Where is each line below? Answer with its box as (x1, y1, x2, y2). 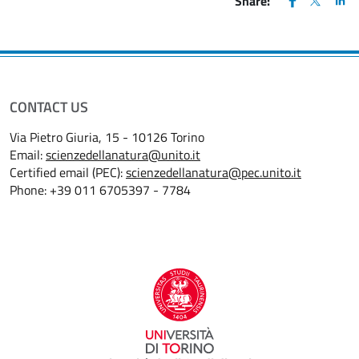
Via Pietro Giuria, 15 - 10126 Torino (10, 127, 204, 147)
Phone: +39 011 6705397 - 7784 (10, 179, 194, 200)
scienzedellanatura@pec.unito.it (126, 162, 301, 182)
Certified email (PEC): (10, 162, 126, 182)
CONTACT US (10, 95, 88, 118)
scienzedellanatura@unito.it (46, 144, 200, 164)
